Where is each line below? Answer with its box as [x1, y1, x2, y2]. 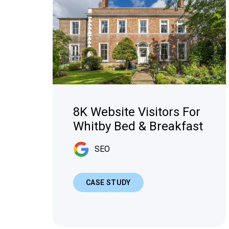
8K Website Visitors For [73, 105, 200, 120]
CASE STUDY [85, 178, 131, 187]
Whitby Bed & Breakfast [73, 119, 203, 134]
